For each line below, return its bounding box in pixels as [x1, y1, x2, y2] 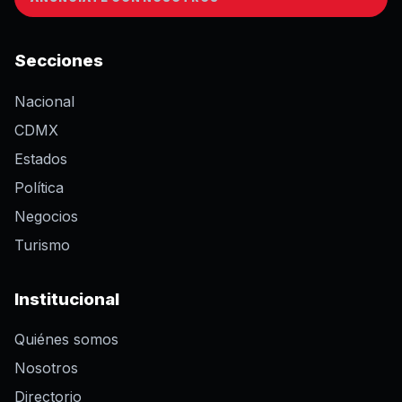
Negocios [14, 206, 78, 225]
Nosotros [14, 359, 78, 378]
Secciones [14, 49, 103, 71]
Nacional [14, 92, 74, 110]
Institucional [14, 288, 119, 310]
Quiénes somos [14, 330, 118, 349]
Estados [14, 149, 67, 168]
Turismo [14, 235, 70, 254]
